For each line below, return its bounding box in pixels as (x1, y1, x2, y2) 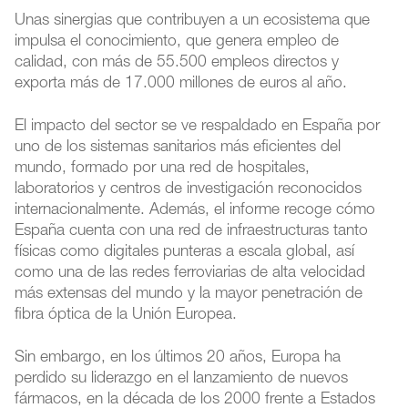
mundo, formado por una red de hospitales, (15, 160, 311, 177)
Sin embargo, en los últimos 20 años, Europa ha (15, 350, 342, 366)
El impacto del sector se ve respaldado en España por (15, 118, 381, 135)
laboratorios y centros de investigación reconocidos (15, 181, 362, 198)
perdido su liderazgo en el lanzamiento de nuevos (15, 371, 349, 387)
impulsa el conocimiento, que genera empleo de (15, 34, 340, 50)
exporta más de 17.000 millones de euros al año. (15, 76, 348, 92)
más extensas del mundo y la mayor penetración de (15, 286, 363, 302)
